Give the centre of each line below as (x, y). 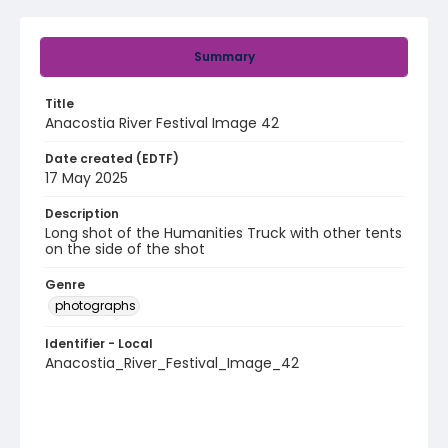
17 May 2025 (86, 178)
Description (82, 213)
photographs (95, 305)
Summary (224, 56)
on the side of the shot (125, 249)
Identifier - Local (99, 343)
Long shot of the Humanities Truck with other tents (223, 233)
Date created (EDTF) (112, 158)
